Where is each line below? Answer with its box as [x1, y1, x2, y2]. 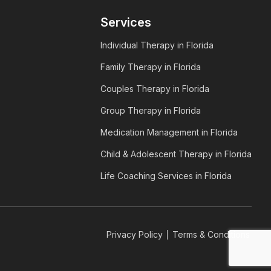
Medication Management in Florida [100, 127, 238, 138]
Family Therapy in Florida [100, 62, 201, 73]
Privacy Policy [106, 229, 163, 240]
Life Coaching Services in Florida [100, 171, 232, 181]
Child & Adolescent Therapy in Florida [100, 149, 252, 160]
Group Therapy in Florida [100, 105, 201, 116]
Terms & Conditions [172, 229, 250, 240]
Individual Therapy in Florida [100, 40, 214, 51]
